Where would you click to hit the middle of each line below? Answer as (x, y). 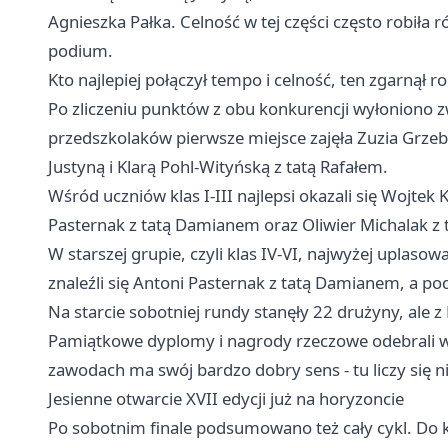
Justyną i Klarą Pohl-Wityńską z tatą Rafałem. (218, 167)
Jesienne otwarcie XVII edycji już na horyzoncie (226, 399)
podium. (80, 51)
